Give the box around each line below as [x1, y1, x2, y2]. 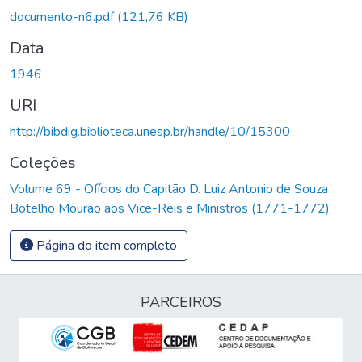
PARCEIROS [141, 293, 221, 312]
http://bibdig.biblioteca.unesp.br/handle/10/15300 [10, 122, 290, 141]
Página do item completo [33, 236, 177, 255]
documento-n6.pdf [10, 7, 117, 26]
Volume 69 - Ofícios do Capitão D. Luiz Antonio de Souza [10, 179, 328, 198]
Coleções [10, 151, 76, 174]
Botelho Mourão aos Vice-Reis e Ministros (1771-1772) [10, 199, 330, 217]
